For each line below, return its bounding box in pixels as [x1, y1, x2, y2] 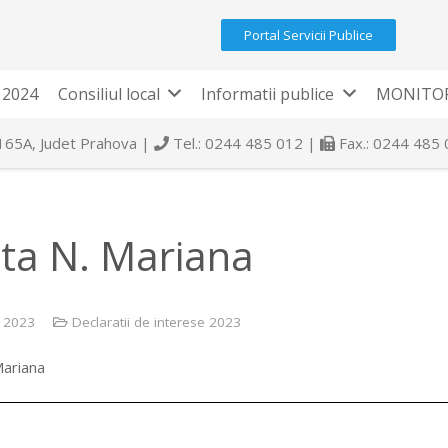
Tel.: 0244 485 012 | [169, 133, 320, 153]
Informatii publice [201, 83, 335, 105]
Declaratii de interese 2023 [72, 312, 241, 331]
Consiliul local [57, 83, 160, 105]
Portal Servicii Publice [244, 26, 374, 44]
